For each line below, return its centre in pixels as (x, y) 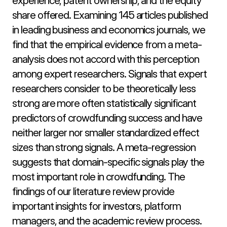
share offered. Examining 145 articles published (110, 15)
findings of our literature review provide (93, 191)
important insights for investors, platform (97, 206)
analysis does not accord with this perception (106, 59)
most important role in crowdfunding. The (99, 177)
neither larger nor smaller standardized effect (106, 133)
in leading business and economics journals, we (109, 30)
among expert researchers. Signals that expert (109, 74)
